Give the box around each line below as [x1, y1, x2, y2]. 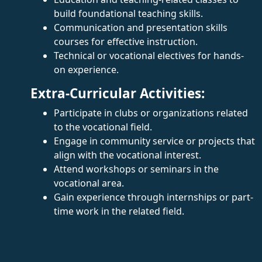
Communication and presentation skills [54, 20, 227, 34]
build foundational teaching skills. [54, 6, 203, 20]
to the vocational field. [54, 120, 152, 133]
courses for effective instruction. [54, 35, 198, 48]
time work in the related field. [54, 204, 184, 218]
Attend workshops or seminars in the [54, 162, 219, 175]
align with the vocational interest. [54, 148, 201, 161]
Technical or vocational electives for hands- [54, 49, 244, 62]
